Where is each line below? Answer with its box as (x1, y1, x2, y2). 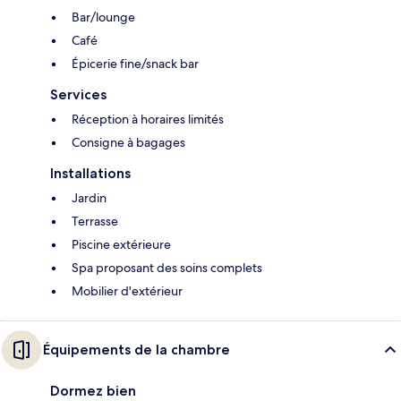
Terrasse (72, 213, 118, 230)
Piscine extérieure (72, 236, 171, 253)
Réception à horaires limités (72, 111, 224, 128)
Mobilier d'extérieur (72, 283, 183, 300)
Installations (50, 165, 131, 183)
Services (50, 86, 107, 104)
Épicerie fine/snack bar (72, 55, 199, 73)
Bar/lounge (72, 9, 135, 26)
